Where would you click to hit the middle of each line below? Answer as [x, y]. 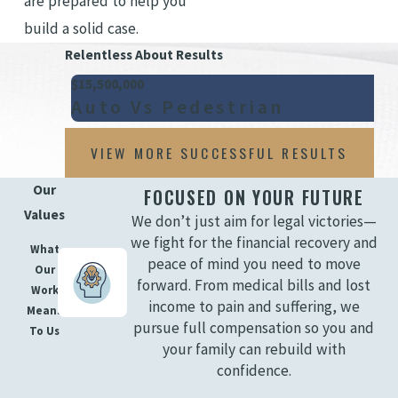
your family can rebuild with [254, 349]
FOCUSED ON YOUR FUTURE [254, 197]
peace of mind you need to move [254, 263]
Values [45, 214]
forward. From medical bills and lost [254, 285]
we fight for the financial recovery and [254, 242]
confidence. [254, 370]
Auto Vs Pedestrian [178, 107]
